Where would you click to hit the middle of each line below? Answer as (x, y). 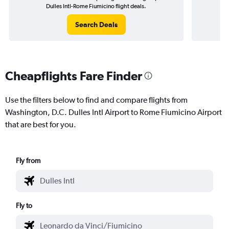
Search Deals (96, 25)
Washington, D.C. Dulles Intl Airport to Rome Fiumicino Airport (113, 112)
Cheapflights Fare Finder (74, 75)
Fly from (28, 160)
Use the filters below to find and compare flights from (96, 100)
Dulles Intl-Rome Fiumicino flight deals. (96, 6)
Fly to (24, 205)
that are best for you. (41, 124)
